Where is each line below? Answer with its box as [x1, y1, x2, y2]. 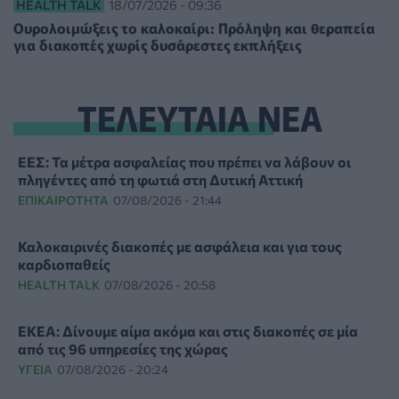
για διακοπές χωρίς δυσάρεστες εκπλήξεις [13, 33, 301, 55]
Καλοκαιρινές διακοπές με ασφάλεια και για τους [18, 237, 342, 255]
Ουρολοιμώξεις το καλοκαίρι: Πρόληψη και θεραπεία [13, 16, 375, 38]
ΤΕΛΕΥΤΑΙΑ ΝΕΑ [77, 91, 322, 142]
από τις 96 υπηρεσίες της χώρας [18, 339, 228, 357]
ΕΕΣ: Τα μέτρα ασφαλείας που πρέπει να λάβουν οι [18, 152, 351, 170]
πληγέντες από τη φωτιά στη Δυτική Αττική [18, 170, 303, 188]
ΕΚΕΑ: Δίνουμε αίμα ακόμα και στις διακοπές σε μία [18, 322, 358, 339]
